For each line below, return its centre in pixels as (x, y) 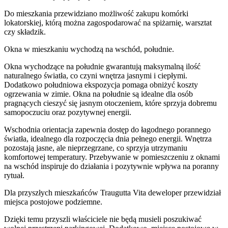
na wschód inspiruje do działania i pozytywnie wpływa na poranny (111, 166)
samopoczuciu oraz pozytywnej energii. (68, 112)
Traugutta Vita (123, 193)
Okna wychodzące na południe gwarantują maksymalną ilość (102, 67)
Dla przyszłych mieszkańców (52, 193)
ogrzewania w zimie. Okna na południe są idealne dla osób (98, 94)
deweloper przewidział (183, 193)
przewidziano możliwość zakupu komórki (120, 14)
